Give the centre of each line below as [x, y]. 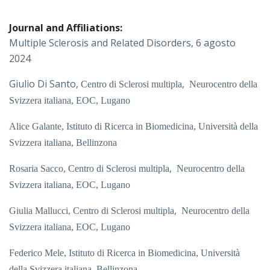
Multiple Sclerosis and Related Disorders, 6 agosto [122, 43]
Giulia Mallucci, [41, 211]
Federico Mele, [39, 253]
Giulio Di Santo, [45, 84]
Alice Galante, [38, 127]
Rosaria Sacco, [39, 169]
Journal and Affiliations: [66, 28]
